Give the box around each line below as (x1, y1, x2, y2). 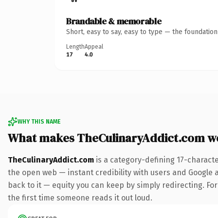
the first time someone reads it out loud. (8, 193, 152, 202)
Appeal (85, 43, 103, 50)
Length (66, 43, 85, 50)
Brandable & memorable (66, 15, 162, 27)
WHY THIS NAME (18, 118, 60, 125)
